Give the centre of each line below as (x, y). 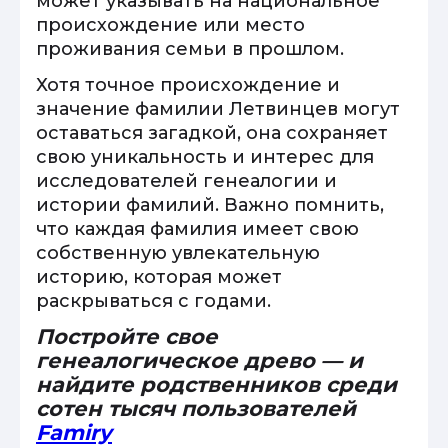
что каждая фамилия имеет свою (197, 229)
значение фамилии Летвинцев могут (218, 109)
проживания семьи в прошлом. (190, 49)
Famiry (74, 432)
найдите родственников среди (216, 384)
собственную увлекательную (178, 253)
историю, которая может (159, 277)
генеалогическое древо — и (199, 360)
